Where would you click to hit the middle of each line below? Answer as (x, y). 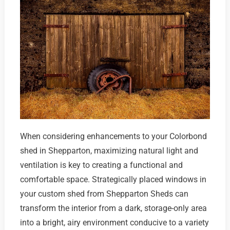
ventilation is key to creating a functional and (101, 165)
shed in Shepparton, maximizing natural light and (109, 150)
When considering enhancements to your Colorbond (113, 136)
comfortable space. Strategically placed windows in (113, 179)
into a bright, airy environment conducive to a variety (114, 222)
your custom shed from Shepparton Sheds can (104, 194)
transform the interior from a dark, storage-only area (113, 208)
